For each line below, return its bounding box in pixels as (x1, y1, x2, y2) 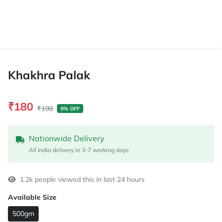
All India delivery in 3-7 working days (29, 146, 129, 154)
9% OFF (60, 105, 80, 112)
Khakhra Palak (8, 67, 90, 82)
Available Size (8, 193, 56, 202)
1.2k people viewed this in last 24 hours (20, 175, 145, 184)
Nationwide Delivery (29, 133, 105, 143)
